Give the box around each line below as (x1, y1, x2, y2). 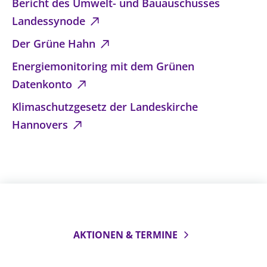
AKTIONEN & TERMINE (73, 228, 178, 242)
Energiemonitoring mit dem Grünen (12, 59, 194, 74)
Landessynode (12, 14, 88, 29)
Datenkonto (12, 77, 75, 92)
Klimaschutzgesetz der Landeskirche (12, 100, 198, 114)
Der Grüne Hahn (12, 36, 98, 51)
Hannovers (12, 117, 71, 132)
